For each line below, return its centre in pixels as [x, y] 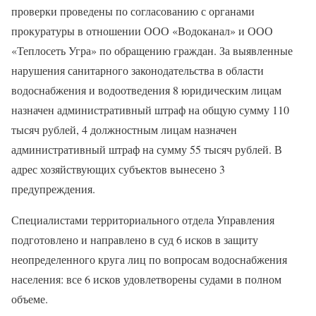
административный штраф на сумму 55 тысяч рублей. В [147, 149]
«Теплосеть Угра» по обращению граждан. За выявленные [152, 50]
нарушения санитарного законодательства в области [138, 70]
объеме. [30, 299]
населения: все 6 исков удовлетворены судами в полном [146, 279]
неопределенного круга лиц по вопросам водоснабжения [149, 259]
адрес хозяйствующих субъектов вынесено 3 [118, 169]
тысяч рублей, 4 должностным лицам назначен [124, 129]
